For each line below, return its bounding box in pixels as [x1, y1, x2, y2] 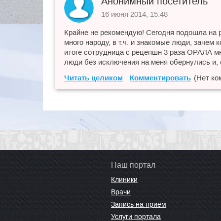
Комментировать [130, 74, 191, 82]
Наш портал [111, 161, 155, 169]
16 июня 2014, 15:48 [101, 10, 168, 18]
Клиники [111, 176, 138, 184]
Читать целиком [64, 74, 123, 82]
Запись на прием [111, 200, 166, 208]
